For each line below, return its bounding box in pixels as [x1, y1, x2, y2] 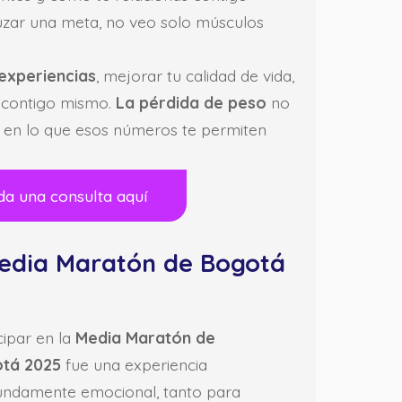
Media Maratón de [74, 328, 215, 348]
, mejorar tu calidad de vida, [96, 66, 294, 86]
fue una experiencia [60, 354, 207, 375]
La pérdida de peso [116, 92, 267, 113]
